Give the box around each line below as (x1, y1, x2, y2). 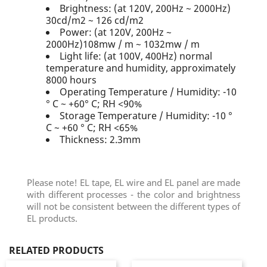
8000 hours (46, 73, 97, 86)
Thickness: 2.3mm (60, 133, 141, 146)
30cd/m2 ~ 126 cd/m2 (46, 14, 144, 27)
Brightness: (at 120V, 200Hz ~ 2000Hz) (60, 2, 231, 15)
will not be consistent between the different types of (27, 200, 240, 212)
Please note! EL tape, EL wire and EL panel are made (27, 176, 240, 188)
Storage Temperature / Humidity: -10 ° (60, 109, 232, 122)
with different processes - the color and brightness (27, 188, 240, 200)
